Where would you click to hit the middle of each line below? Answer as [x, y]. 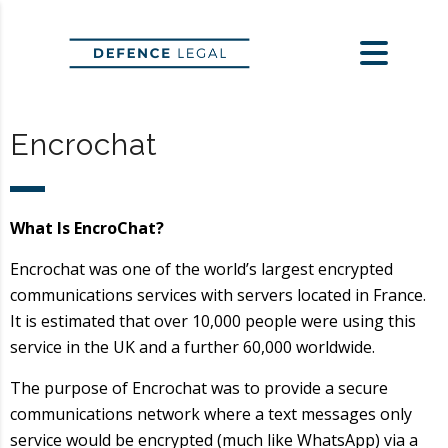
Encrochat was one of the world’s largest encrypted [201, 268]
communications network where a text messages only [211, 413]
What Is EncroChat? [87, 227]
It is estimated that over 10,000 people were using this [213, 320]
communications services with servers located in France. [218, 294]
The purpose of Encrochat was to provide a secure [199, 387]
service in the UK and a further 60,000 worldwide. [192, 346]
